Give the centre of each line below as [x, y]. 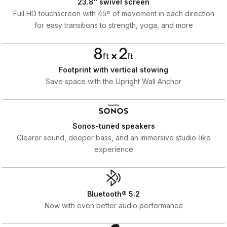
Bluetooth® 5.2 [113, 194]
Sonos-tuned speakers [113, 126]
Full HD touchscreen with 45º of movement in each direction [113, 13]
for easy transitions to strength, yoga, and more [113, 25]
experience [113, 149]
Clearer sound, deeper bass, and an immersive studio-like [113, 137]
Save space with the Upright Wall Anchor [113, 81]
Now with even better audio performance [113, 205]
